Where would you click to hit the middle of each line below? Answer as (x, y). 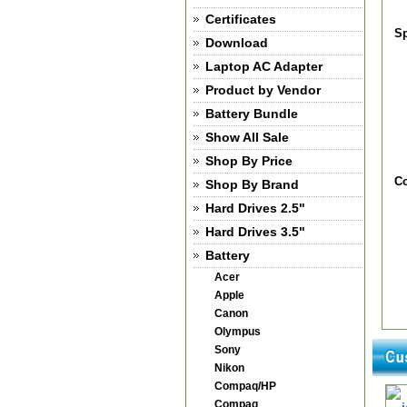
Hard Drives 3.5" (255, 232)
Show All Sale (247, 137)
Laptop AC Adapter (263, 66)
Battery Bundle (251, 114)
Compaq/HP (245, 386)
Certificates (240, 19)
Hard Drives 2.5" (255, 208)
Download (236, 43)
